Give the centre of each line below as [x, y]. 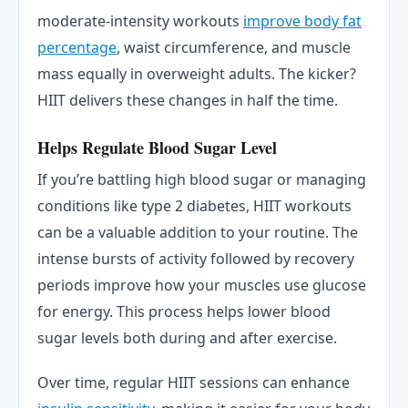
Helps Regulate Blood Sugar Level [157, 147]
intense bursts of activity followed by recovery [196, 258]
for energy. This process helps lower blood [184, 311]
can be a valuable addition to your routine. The [198, 232]
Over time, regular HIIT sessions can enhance [194, 383]
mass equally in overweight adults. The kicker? [197, 74]
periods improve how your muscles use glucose [202, 285]
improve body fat [302, 21]
